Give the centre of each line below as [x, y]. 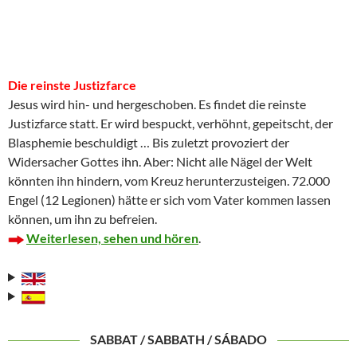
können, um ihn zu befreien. [82, 219]
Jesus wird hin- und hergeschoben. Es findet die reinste [157, 104]
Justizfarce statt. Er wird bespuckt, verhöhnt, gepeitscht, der [171, 124]
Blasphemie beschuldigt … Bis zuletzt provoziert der [149, 143]
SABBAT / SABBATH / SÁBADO [178, 339]
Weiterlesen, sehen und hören [112, 238]
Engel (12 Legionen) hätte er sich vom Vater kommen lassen [169, 200]
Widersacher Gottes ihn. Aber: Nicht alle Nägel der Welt [160, 162]
